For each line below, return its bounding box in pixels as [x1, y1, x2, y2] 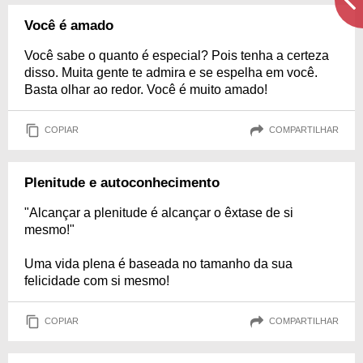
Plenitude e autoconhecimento [24, 174, 220, 190]
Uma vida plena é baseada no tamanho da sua [24, 256, 293, 271]
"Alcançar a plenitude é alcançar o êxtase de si [24, 205, 293, 220]
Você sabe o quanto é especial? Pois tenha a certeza [24, 48, 329, 62]
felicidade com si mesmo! [24, 273, 169, 288]
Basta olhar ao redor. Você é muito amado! [24, 82, 267, 96]
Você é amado [24, 17, 113, 33]
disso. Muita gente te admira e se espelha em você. [24, 65, 318, 79]
